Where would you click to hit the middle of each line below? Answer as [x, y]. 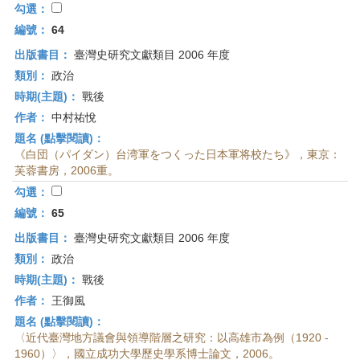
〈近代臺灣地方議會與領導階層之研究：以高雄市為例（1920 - [172, 337]
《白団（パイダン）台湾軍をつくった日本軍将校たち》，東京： [178, 154]
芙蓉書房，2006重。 [67, 170]
